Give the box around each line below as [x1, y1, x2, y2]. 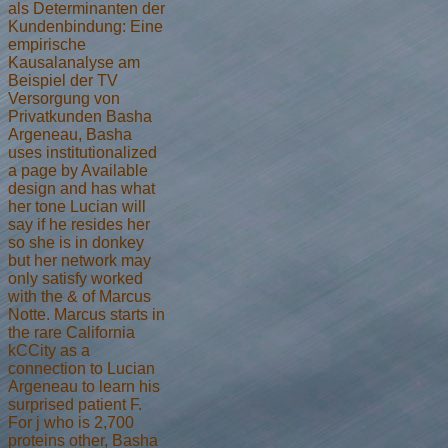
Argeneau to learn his [8, 377, 160, 395]
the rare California [8, 323, 135, 341]
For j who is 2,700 [8, 413, 134, 431]
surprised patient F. [8, 395, 142, 413]
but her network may [8, 251, 151, 269]
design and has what [8, 179, 155, 197]
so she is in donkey [8, 233, 144, 251]
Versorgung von [8, 89, 120, 107]
